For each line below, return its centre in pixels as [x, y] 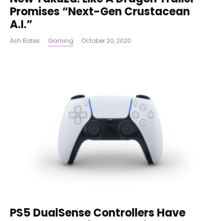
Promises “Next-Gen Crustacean [100, 12]
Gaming [61, 41]
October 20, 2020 [106, 41]
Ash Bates [25, 41]
